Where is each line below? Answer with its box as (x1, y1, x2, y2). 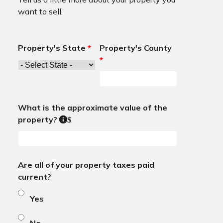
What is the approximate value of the (17, 103, 167, 113)
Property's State (17, 43, 88, 53)
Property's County (99, 43, 172, 53)
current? (17, 172, 51, 182)
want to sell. (17, 6, 63, 17)
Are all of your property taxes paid (17, 160, 154, 170)
